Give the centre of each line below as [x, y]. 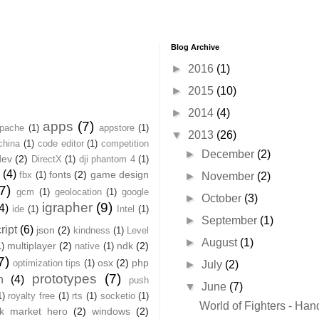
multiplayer [31, 245]
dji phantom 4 [107, 159]
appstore [116, 127]
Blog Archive [195, 47]
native [88, 246]
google [136, 192]
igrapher [67, 207]
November [230, 176]
